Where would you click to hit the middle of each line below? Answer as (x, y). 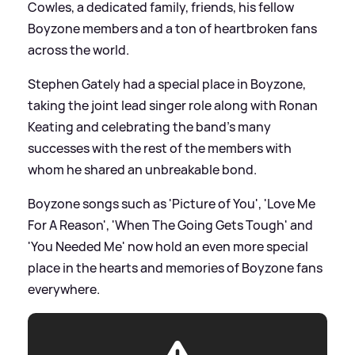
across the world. (78, 50)
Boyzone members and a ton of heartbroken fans (172, 28)
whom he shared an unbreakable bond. (142, 169)
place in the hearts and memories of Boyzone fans (175, 267)
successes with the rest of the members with (160, 148)
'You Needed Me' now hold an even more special (168, 246)
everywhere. (64, 289)
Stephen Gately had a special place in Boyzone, (167, 84)
